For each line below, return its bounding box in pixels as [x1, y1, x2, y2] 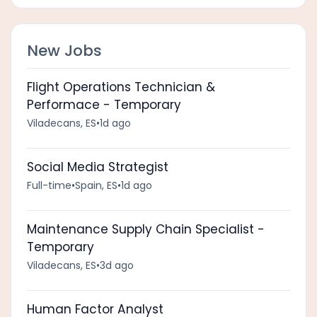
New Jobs [26, 39, 102, 62]
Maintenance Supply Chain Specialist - [26, 220, 265, 238]
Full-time [26, 178, 71, 192]
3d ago [99, 258, 134, 272]
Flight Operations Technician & [26, 78, 215, 96]
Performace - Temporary [26, 96, 181, 113]
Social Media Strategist [26, 158, 168, 175]
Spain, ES [74, 178, 117, 192]
